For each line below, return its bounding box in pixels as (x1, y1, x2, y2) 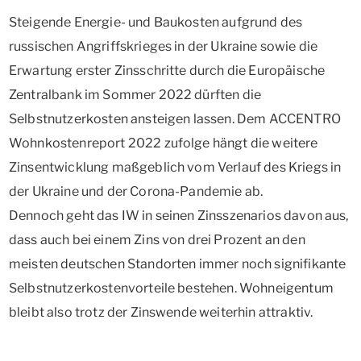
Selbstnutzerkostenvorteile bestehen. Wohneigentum (9, 280, 334, 297)
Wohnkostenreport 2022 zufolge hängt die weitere (9, 135, 318, 151)
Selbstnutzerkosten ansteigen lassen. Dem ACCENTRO (9, 111, 341, 127)
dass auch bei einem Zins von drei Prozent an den (9, 232, 305, 248)
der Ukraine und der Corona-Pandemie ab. (9, 184, 263, 200)
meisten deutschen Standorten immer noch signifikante (9, 256, 346, 272)
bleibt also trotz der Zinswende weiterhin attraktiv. (9, 305, 313, 321)
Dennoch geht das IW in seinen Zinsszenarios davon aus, (9, 208, 349, 224)
